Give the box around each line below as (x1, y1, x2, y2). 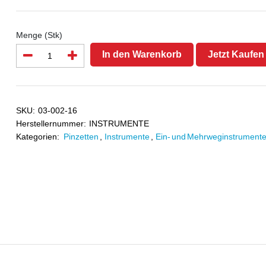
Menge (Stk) (15, 30, 62, 40)
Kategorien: (15, 132, 59, 141)
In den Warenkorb (102, 49, 182, 59)
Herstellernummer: (15, 119, 86, 128)
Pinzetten (63, 132, 99, 141)
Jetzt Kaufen (207, 49, 264, 59)
